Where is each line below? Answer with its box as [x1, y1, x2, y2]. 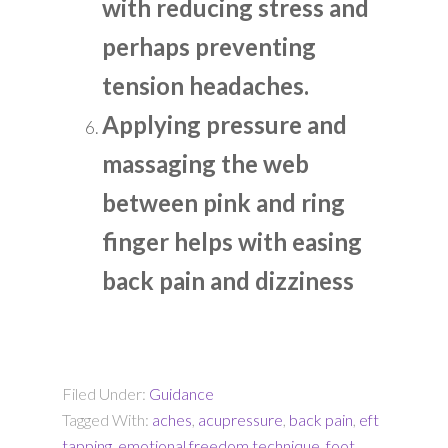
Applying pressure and [102, 110, 348, 140]
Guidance [149, 384, 215, 404]
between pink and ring [102, 188, 346, 218]
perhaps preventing [102, 32, 317, 62]
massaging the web [102, 149, 310, 179]
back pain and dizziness [102, 266, 355, 296]
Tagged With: [62, 410, 153, 430]
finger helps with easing [102, 227, 363, 257]
